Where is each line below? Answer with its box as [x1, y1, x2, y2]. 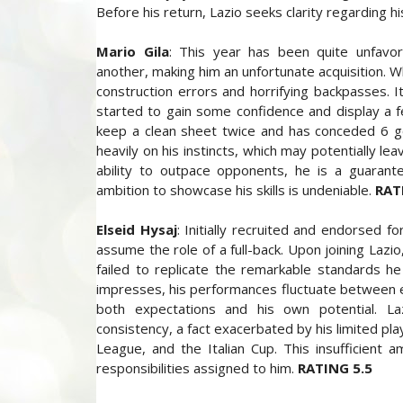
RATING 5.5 [298, 359, 372, 377]
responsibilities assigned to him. [96, 359, 298, 377]
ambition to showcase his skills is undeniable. [96, 181, 375, 199]
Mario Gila [96, 42, 169, 60]
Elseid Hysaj [96, 220, 177, 238]
